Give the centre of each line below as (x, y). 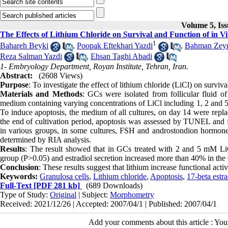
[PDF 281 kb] (56, 185)
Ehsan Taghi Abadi (121, 56)
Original (63, 194)
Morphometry (132, 194)
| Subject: (93, 194)
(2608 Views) (61, 75)
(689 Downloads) (114, 185)
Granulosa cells (64, 176)
